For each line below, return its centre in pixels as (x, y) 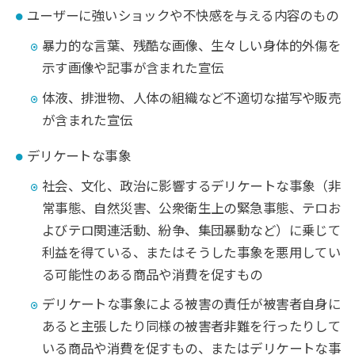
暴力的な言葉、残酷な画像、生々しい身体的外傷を (191, 46)
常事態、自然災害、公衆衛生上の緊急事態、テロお (191, 208)
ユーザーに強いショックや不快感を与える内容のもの (183, 16)
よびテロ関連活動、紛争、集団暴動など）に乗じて (191, 230)
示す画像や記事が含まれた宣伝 (133, 69)
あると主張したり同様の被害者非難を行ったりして (191, 327)
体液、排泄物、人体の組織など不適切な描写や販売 (191, 99)
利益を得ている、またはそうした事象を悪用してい (191, 252)
